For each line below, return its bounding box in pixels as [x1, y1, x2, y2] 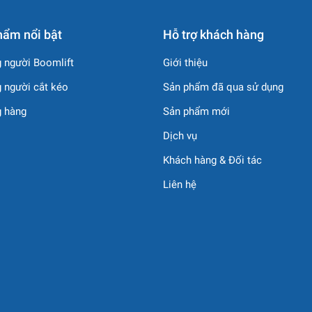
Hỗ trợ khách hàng [163, 27, 264, 42]
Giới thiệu [163, 56, 208, 69]
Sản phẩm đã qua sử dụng [163, 81, 283, 93]
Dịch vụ [163, 130, 197, 142]
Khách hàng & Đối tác [163, 154, 262, 166]
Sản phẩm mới [163, 105, 230, 118]
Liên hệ [163, 178, 196, 191]
